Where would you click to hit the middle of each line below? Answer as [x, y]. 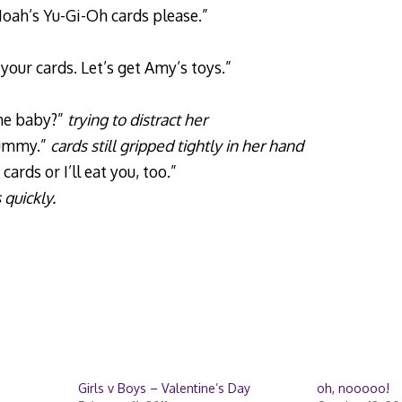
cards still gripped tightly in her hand [176, 145]
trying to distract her [137, 119]
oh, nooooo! [353, 389]
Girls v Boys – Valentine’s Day [164, 389]
